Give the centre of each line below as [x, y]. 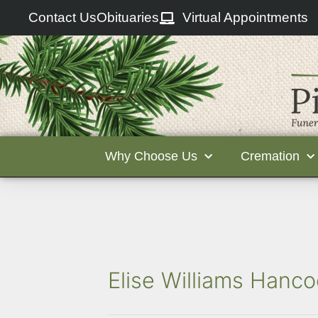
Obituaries [128, 17]
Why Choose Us [151, 156]
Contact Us [63, 17]
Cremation [270, 156]
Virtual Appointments [245, 17]
